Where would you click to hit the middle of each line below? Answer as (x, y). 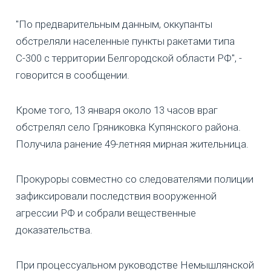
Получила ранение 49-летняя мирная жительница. (132, 144)
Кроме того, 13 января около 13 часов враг (117, 110)
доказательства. (54, 230)
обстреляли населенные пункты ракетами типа (125, 41)
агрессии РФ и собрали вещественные (106, 213)
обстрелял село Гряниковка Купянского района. (128, 127)
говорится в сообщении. (73, 75)
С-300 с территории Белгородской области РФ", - (129, 58)
